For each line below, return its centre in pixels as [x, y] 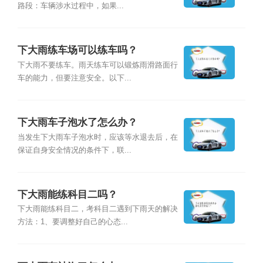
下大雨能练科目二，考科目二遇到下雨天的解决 [97, 209]
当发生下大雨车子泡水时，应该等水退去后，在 [97, 137]
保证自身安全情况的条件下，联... [74, 150]
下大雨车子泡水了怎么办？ [77, 123]
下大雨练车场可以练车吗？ [77, 50]
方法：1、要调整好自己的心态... [73, 222]
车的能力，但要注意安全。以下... [74, 78]
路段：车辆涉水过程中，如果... [70, 6]
